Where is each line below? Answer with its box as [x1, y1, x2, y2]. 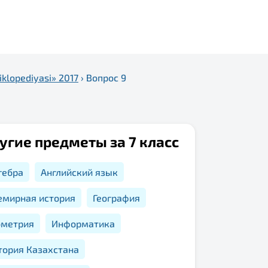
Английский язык [41, 166, 118, 178]
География [93, 192, 140, 204]
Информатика [51, 218, 115, 230]
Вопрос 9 [86, 72, 126, 84]
